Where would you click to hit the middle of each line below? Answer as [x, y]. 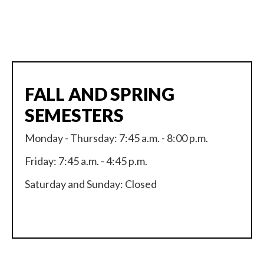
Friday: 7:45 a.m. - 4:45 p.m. [86, 161]
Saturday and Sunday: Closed [91, 184]
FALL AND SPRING [100, 94]
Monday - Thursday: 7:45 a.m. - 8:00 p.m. [116, 138]
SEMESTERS [74, 115]
